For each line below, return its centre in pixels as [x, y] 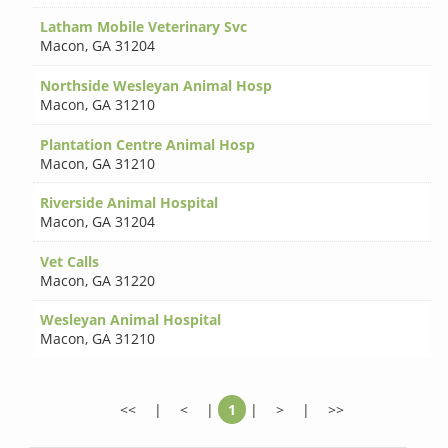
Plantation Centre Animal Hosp [148, 144]
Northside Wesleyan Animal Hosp [156, 85]
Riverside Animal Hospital [129, 203]
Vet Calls [70, 261]
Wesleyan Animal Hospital [131, 320]
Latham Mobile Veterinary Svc [144, 27]
